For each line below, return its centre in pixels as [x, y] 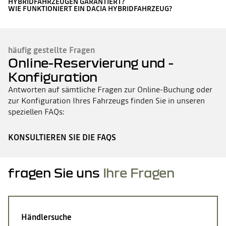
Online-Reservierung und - [91, 62]
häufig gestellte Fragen [51, 50]
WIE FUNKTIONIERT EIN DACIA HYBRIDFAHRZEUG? [90, 9]
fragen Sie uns [54, 172]
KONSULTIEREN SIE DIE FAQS [62, 137]
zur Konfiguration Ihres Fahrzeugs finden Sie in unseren [106, 100]
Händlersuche [46, 217]
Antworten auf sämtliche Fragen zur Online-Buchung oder [110, 89]
